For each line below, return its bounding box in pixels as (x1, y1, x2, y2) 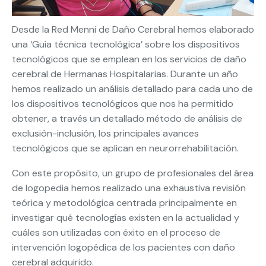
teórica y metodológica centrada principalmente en (12, 196, 237, 209)
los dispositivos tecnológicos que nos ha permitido (12, 97, 233, 110)
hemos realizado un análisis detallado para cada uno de (12, 82, 253, 95)
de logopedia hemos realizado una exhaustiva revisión (12, 181, 246, 194)
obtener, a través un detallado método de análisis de (12, 112, 242, 125)
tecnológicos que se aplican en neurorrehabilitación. (12, 141, 239, 154)
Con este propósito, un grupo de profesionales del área (12, 166, 254, 179)
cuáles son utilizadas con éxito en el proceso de (12, 226, 220, 239)
